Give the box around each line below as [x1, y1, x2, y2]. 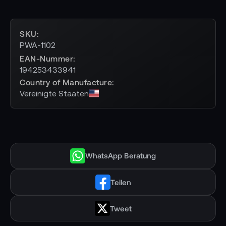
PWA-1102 [20, 40, 55, 49]
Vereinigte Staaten [20, 88, 89, 98]
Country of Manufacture [20, 77, 112, 87]
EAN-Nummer [20, 53, 73, 63]
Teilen [110, 177, 131, 187]
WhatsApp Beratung [85, 151, 156, 160]
